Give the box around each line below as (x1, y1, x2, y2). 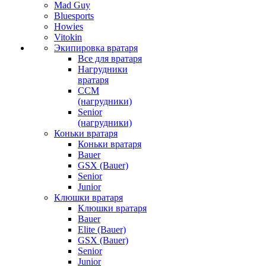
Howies (54, 21, 83, 31)
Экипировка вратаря (54, 43, 138, 53)
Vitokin (54, 32, 82, 42)
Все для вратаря (78, 53, 142, 64)
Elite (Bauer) (78, 224, 126, 235)
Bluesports (54, 11, 94, 21)
